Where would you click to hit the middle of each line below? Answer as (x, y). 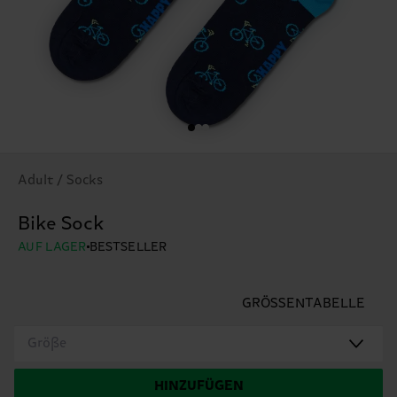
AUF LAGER (52, 247)
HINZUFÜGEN (198, 385)
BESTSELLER (128, 247)
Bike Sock (61, 224)
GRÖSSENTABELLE (304, 303)
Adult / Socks (60, 180)
